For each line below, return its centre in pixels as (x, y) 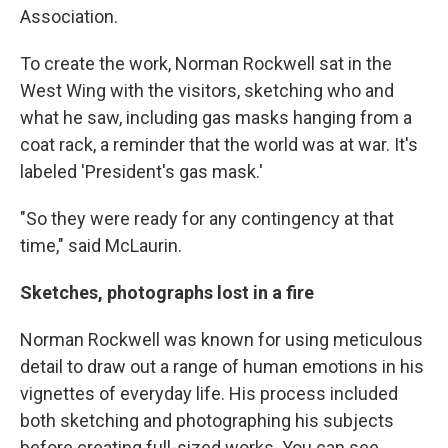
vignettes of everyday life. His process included (209, 394)
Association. (69, 17)
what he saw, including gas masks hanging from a (216, 118)
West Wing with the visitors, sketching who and (207, 91)
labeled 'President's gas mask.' (141, 172)
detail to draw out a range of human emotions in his (222, 367)
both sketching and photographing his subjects (207, 421)
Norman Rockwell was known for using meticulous (221, 340)
